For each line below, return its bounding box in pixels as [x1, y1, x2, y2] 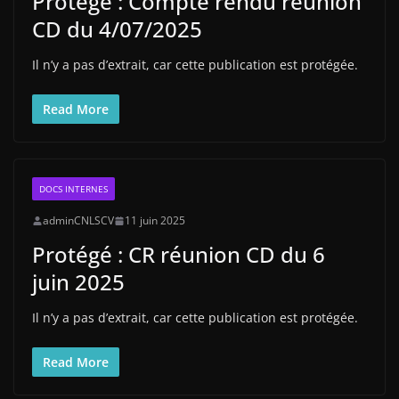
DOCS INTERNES [39, 183, 108, 196]
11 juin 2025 [125, 213, 185, 229]
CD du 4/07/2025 [32, 14, 202, 45]
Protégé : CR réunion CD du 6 [32, 240, 325, 270]
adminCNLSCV [43, 213, 114, 229]
